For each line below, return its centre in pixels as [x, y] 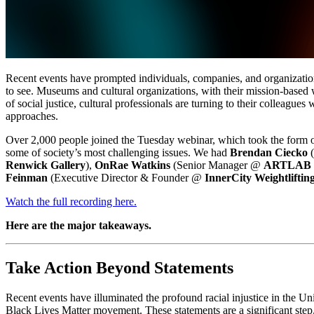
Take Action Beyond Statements [120, 268]
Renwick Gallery [46, 165]
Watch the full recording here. [71, 202]
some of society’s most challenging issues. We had [118, 153]
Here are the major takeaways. [78, 226]
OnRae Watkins [132, 165]
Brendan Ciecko [269, 153]
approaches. [32, 116]
